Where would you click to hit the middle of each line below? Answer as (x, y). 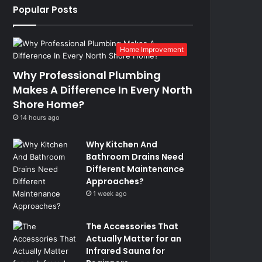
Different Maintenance (135, 169)
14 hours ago (40, 118)
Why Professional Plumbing (87, 75)
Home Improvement (152, 49)
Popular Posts (46, 10)
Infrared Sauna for (126, 251)
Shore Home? (49, 104)
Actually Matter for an (134, 239)
